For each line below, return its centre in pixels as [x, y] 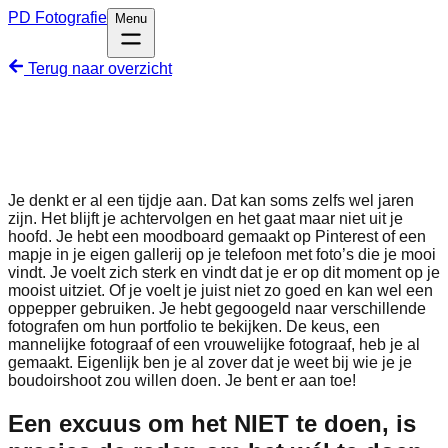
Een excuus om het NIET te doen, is [212, 423]
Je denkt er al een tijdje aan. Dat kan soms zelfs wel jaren [211, 200]
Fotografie [71, 17]
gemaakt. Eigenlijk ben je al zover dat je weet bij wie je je [210, 362]
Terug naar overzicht [98, 68]
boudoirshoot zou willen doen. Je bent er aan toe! [182, 380]
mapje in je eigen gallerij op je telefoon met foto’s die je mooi [222, 254]
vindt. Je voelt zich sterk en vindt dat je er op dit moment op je [224, 272]
